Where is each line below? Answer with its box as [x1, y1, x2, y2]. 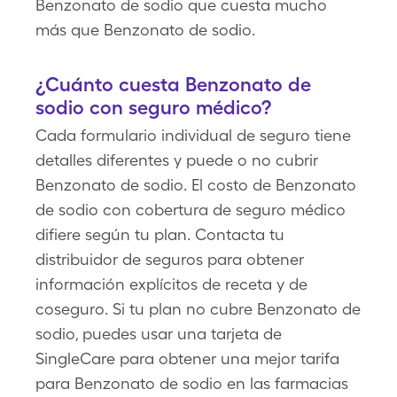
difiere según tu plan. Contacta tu [35, 225, 284, 244]
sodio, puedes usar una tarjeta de [35, 324, 282, 343]
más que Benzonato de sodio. [35, 20, 255, 39]
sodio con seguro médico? [35, 96, 271, 119]
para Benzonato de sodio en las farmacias [35, 374, 348, 393]
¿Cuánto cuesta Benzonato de [35, 73, 311, 96]
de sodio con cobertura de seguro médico [35, 200, 346, 219]
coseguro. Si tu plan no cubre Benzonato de [35, 300, 361, 318]
